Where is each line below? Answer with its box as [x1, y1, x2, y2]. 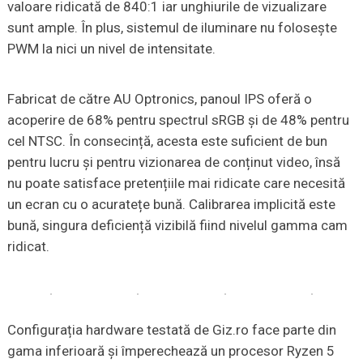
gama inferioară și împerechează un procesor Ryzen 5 [6, 343, 335, 360]
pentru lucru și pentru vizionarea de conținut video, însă [6, 154, 340, 171]
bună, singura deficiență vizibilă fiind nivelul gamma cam [6, 217, 348, 234]
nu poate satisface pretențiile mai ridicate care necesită [6, 175, 345, 192]
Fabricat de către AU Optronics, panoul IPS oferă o [6, 91, 312, 108]
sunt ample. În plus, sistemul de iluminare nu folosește [6, 19, 337, 36]
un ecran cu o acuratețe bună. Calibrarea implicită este [6, 196, 335, 213]
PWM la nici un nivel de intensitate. [6, 41, 216, 58]
